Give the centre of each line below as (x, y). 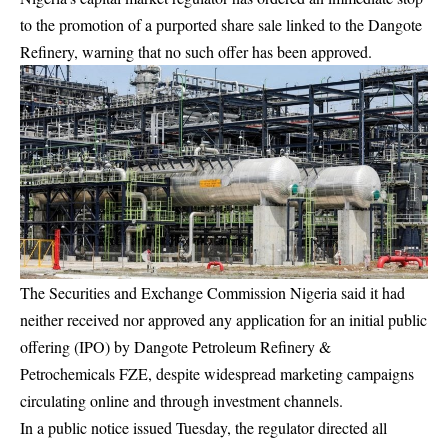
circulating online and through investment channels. (181, 401)
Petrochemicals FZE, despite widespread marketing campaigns (217, 374)
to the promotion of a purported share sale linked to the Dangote (221, 24)
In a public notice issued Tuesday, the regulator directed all (203, 428)
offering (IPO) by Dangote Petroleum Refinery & (175, 347)
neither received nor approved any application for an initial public (223, 320)
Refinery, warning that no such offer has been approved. (196, 51)
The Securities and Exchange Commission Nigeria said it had (212, 293)
